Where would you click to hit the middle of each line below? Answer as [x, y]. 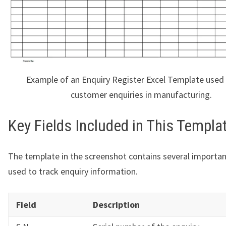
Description [116, 204]
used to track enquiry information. [73, 171]
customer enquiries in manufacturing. [141, 95]
